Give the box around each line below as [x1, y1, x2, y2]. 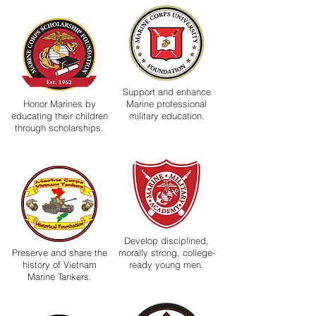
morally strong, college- [118, 247, 215, 258]
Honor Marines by [23, 98, 96, 109]
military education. [128, 110, 205, 121]
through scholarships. [15, 122, 104, 133]
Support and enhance [122, 86, 211, 97]
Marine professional [126, 98, 207, 109]
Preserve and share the [11, 247, 107, 258]
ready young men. [129, 259, 204, 270]
